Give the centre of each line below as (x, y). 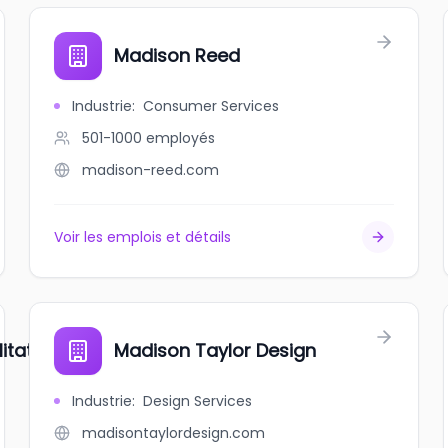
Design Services (198, 401)
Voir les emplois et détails (143, 237)
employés (181, 138)
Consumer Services (211, 106)
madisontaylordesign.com (174, 433)
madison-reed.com (151, 170)
